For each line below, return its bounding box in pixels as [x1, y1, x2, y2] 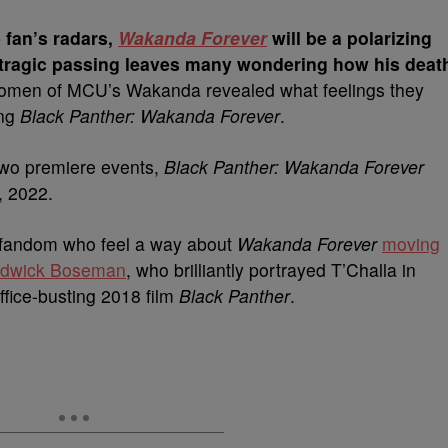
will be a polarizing [267, 25, 432, 50]
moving [382, 231, 440, 256]
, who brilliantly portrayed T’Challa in [126, 257, 416, 282]
